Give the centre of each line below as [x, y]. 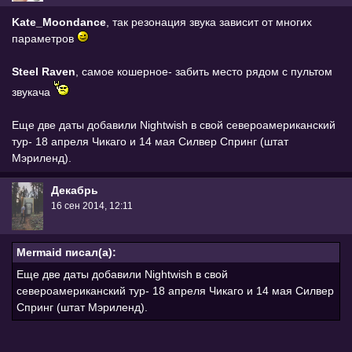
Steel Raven [44, 71]
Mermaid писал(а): [66, 253]
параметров [44, 38]
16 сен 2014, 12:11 [92, 206]
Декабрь [75, 191]
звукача [33, 92]
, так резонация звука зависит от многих [209, 22]
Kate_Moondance [59, 22]
